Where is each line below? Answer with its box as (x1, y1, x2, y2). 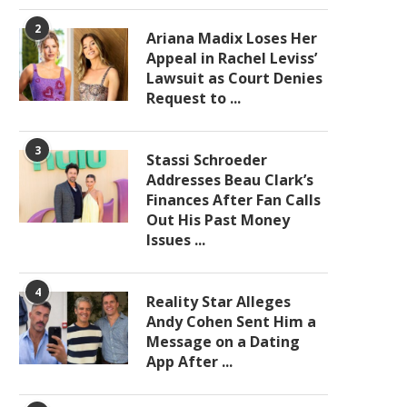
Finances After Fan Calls (146, 190, 321, 210)
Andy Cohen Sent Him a (146, 312, 316, 332)
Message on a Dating (146, 332, 300, 352)
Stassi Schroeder (146, 150, 267, 170)
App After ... (146, 352, 233, 372)
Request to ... (146, 88, 241, 108)
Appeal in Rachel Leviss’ (146, 48, 317, 68)
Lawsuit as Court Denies (146, 68, 323, 88)
